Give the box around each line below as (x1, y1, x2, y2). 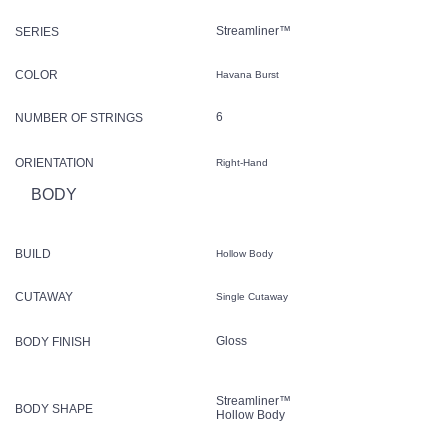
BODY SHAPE (15, 401, 93, 416)
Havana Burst (216, 68, 282, 80)
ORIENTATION (15, 155, 94, 170)
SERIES (15, 24, 59, 39)
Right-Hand (216, 156, 271, 168)
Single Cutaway (216, 290, 291, 302)
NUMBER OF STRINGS (15, 110, 143, 125)
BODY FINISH (15, 334, 91, 349)
